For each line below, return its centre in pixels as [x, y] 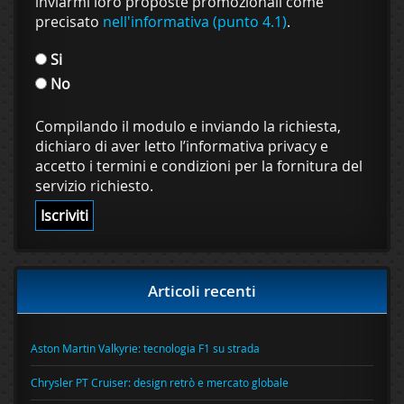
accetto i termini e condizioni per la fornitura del [199, 165]
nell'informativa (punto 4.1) [195, 21]
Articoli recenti [202, 290]
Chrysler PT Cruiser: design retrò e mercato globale [160, 382]
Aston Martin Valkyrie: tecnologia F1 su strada [145, 348]
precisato [69, 21]
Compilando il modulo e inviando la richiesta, [188, 126]
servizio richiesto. [94, 185]
